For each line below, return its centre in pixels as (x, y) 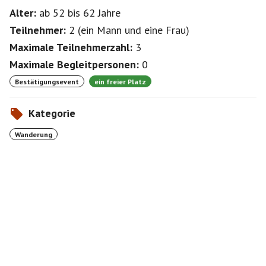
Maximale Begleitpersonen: (74, 64)
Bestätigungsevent (47, 81)
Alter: (23, 13)
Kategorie (52, 113)
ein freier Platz (120, 81)
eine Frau (165, 30)
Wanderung (34, 134)
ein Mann (101, 30)
